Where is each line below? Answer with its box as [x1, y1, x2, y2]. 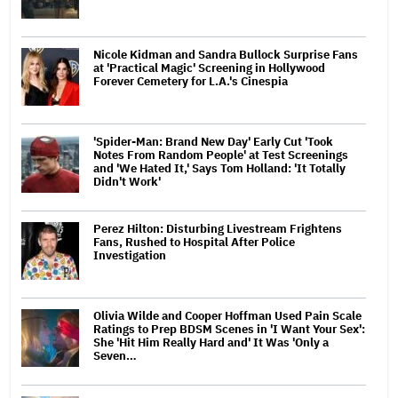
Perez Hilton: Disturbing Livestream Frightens [93, 220, 342, 236]
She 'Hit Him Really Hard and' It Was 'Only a [93, 334, 329, 350]
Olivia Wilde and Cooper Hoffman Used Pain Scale [93, 307, 362, 323]
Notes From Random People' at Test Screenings [93, 147, 348, 163]
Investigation [93, 247, 166, 263]
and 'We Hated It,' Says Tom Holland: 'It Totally [93, 160, 346, 176]
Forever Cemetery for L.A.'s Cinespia [93, 73, 288, 89]
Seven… [93, 347, 137, 363]
